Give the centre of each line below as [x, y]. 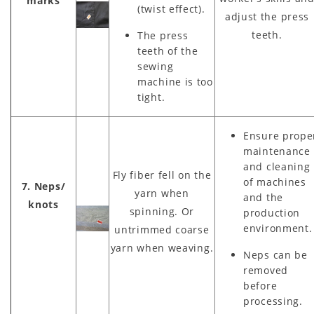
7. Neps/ [43, 186]
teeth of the [168, 51]
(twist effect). [171, 9]
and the [263, 198]
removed [266, 271]
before [260, 286]
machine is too [175, 82]
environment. [278, 228]
